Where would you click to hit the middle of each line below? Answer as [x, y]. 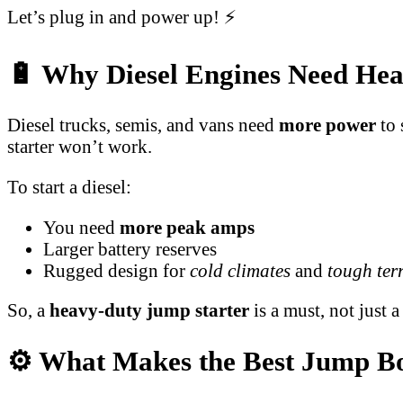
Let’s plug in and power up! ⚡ [122, 17]
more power [327, 125]
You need [81, 227]
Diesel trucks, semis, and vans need [143, 125]
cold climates [240, 270]
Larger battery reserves [130, 248]
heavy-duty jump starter [149, 310]
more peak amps [187, 227]
